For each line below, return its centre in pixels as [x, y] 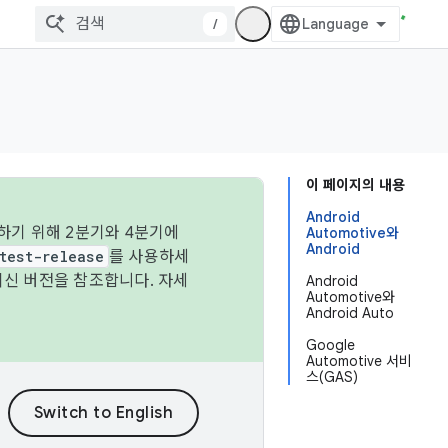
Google [330, 345]
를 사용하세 [149, 257]
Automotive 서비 [359, 361]
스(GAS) [332, 377]
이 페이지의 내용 [355, 185]
